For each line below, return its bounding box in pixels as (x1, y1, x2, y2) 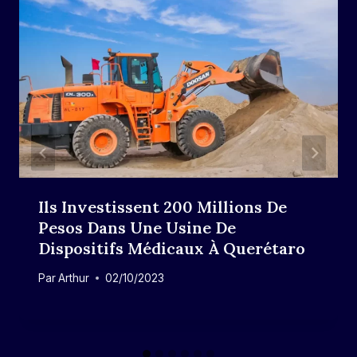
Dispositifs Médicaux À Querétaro (38, 238, 305, 259)
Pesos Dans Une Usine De (38, 218, 236, 238)
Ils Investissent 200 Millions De (38, 197, 287, 218)
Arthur (58, 271, 90, 284)
